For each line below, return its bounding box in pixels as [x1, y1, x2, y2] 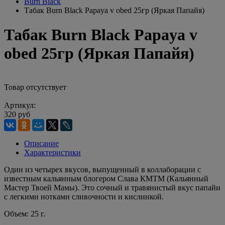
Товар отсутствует [4, 82, 66, 91]
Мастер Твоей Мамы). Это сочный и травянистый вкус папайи [4, 183, 220, 192]
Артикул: [4, 100, 36, 109]
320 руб [4, 109, 30, 119]
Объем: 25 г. [4, 209, 45, 218]
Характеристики [24, 148, 81, 157]
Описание [24, 139, 59, 148]
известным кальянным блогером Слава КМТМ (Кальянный [4, 174, 208, 183]
